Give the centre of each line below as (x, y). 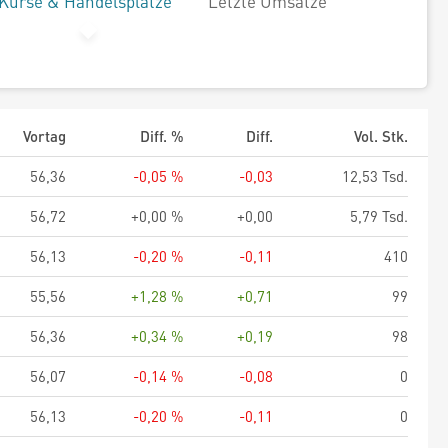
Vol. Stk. (381, 136)
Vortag (44, 136)
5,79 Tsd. (379, 216)
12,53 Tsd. (375, 176)
